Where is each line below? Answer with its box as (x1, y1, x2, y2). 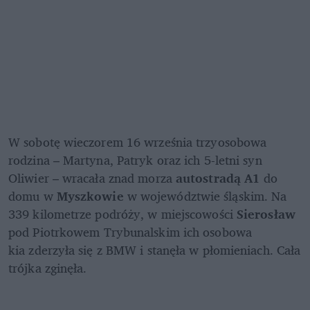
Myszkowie (56, 185, 124, 207)
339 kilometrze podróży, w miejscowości (8, 203, 237, 225)
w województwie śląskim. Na (123, 185, 287, 207)
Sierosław (236, 203, 295, 225)
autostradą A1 (175, 167, 261, 189)
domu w (8, 185, 57, 207)
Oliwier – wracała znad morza (8, 167, 176, 189)
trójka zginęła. (8, 257, 87, 279)
